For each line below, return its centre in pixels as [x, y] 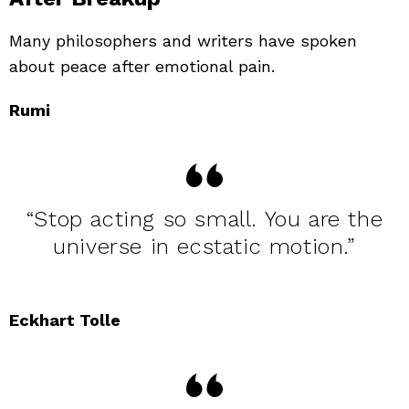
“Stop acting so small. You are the [204, 219]
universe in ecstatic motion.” [204, 246]
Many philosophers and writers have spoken [183, 40]
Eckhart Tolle [65, 320]
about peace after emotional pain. [142, 66]
